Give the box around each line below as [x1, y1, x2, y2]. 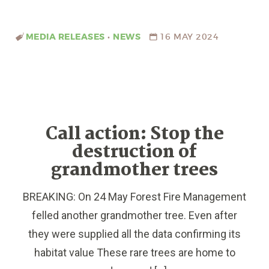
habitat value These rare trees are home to [34, 246, 235, 259]
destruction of [72, 138, 197, 166]
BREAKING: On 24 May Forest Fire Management [23, 190, 246, 204]
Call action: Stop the [45, 120, 224, 148]
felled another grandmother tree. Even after [32, 209, 237, 222]
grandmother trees [51, 156, 218, 184]
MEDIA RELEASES [25, 31, 105, 43]
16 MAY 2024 [159, 31, 219, 42]
